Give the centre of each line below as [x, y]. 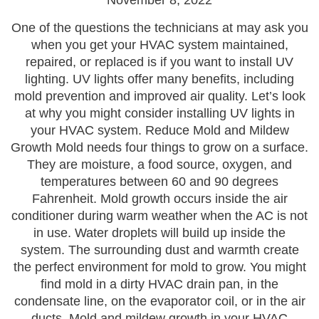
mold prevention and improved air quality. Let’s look [159, 96]
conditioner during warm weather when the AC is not [159, 216]
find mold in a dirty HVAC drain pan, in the [159, 284]
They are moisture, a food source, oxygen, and [159, 164]
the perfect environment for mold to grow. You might [159, 267]
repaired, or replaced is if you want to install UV [159, 62]
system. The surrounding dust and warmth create [159, 250]
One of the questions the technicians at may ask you [159, 28]
